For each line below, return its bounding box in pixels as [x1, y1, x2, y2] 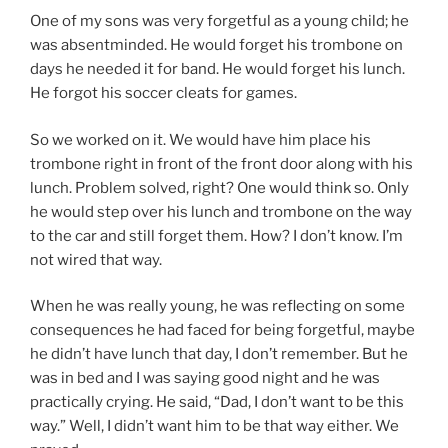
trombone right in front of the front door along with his [30, 154, 413, 173]
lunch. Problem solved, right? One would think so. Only [30, 178, 409, 197]
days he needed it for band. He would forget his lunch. [30, 60, 405, 79]
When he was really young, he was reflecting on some [30, 297, 405, 316]
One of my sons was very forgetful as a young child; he [30, 12, 409, 31]
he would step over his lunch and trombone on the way [30, 202, 412, 221]
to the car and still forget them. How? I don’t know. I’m [30, 226, 403, 245]
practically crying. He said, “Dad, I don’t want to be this [30, 393, 404, 412]
